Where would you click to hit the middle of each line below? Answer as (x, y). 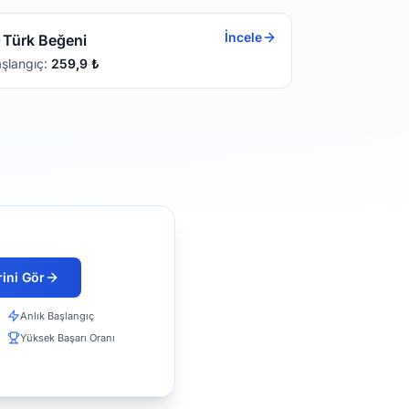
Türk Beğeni (44, 40)
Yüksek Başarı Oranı (68, 337)
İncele (243, 37)
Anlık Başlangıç (57, 315)
